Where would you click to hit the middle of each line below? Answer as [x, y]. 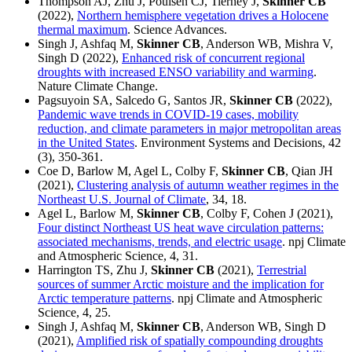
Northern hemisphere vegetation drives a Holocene [203, 16]
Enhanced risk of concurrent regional [213, 58]
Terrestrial [282, 270]
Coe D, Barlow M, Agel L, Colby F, [130, 171]
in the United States [86, 143]
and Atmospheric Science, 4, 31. [118, 256]
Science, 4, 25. [74, 313]
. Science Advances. [177, 30]
